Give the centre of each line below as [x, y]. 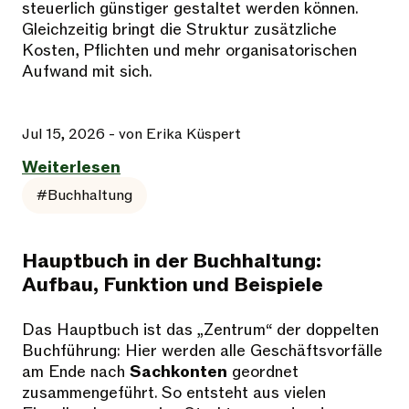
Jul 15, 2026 [63, 135]
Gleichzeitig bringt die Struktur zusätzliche [179, 30]
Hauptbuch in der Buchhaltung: [172, 262]
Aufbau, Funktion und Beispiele [173, 286]
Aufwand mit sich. [87, 72]
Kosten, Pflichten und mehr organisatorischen [189, 51]
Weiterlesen [71, 168]
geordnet [263, 372]
